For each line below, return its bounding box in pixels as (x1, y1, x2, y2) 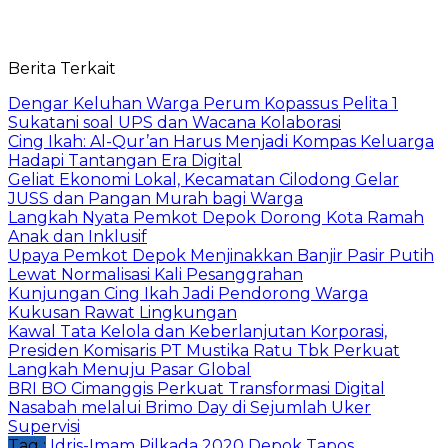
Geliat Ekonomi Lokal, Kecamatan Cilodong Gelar (8, 169, 399, 189)
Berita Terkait (8, 58, 116, 78)
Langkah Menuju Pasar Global (8, 359, 251, 379)
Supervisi (8, 416, 80, 436)
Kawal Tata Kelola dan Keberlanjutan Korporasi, (8, 321, 387, 341)
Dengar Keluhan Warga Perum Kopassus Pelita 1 (8, 93, 398, 113)
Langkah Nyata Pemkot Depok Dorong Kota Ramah (8, 207, 424, 227)
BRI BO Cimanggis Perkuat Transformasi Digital (8, 378, 385, 398)
